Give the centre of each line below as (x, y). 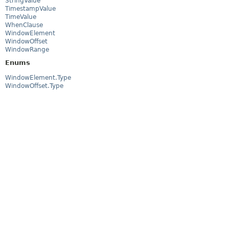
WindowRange (27, 49)
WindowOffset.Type (34, 86)
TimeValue (21, 17)
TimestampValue (30, 8)
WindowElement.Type (38, 78)
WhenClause (24, 25)
